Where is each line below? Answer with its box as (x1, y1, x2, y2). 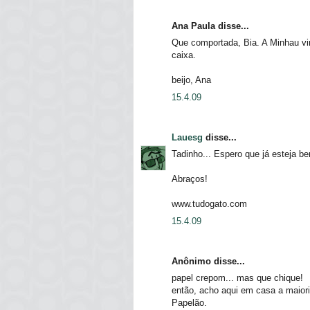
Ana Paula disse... (172, 20, 249, 31)
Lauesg (172, 131, 203, 143)
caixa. (172, 50, 196, 61)
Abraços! (172, 174, 208, 185)
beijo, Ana (172, 75, 211, 86)
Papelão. (172, 298, 207, 309)
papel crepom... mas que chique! (172, 273, 303, 284)
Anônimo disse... (172, 255, 245, 266)
